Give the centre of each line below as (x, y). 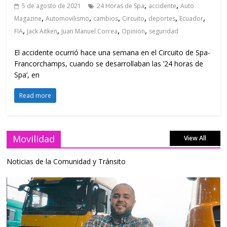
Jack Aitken (42, 31)
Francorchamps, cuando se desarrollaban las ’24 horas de (109, 64)
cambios (106, 19)
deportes (162, 19)
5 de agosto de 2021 (52, 6)
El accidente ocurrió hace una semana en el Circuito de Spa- (112, 53)
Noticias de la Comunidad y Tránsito (66, 162)
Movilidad (34, 139)
